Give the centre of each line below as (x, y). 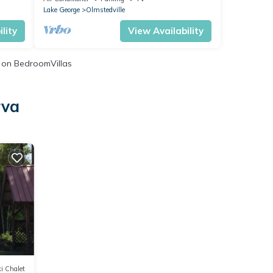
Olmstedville (105, 10)
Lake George (61, 10)
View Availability (166, 31)
